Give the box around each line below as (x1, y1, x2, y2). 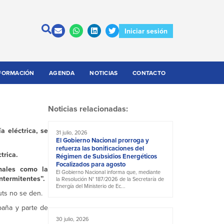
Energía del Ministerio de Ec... (56, 182, 125, 190)
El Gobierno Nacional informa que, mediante (56, 168, 160, 176)
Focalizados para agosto (56, 159, 125, 169)
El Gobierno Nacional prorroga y (56, 135, 149, 145)
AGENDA (49, 68, 75, 77)
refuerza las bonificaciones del (56, 143, 144, 153)
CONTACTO (132, 68, 166, 77)
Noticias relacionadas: (48, 103, 128, 115)
